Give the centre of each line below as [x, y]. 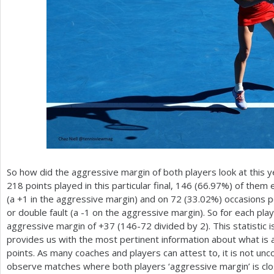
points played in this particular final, [99, 185]
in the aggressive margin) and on [99, 199]
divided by [176, 226]
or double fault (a [44, 212]
